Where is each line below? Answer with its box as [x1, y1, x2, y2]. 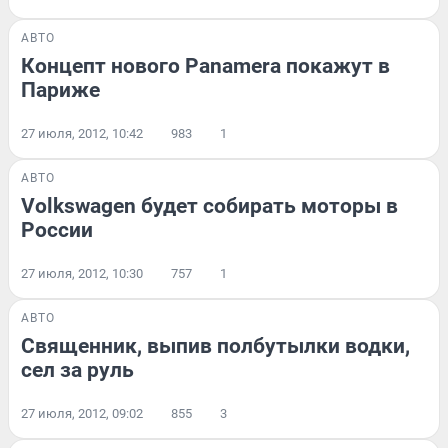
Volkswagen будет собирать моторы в [21, 194, 398, 219]
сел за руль [21, 358, 134, 383]
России [21, 218, 93, 243]
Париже [21, 78, 100, 103]
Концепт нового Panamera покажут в [21, 54, 390, 79]
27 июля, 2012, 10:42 [21, 126, 143, 142]
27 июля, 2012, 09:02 [21, 406, 143, 422]
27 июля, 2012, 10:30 [21, 266, 143, 282]
